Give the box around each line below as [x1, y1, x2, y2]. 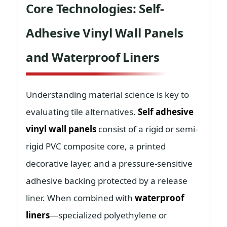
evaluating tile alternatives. [26, 106, 138, 118]
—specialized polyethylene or [50, 209, 167, 221]
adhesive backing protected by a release [26, 175, 187, 186]
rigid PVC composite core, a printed [26, 140, 166, 152]
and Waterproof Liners [26, 49, 160, 65]
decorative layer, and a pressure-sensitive [26, 158, 193, 169]
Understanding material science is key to [26, 89, 189, 100]
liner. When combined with [26, 192, 135, 204]
